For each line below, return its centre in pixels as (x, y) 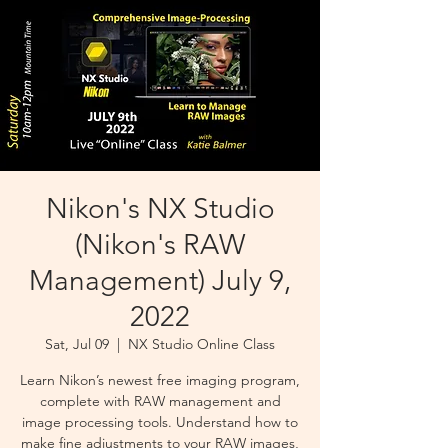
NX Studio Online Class (201, 344)
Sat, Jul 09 (77, 344)
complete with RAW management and (160, 401)
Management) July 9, (160, 280)
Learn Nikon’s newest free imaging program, (160, 380)
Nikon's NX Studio (160, 208)
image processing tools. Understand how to (160, 422)
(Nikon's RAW (160, 244)
